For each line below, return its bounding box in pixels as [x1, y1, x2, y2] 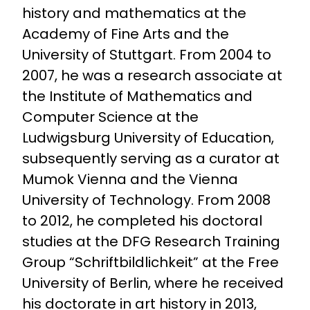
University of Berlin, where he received [22, 273, 284, 293]
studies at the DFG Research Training [22, 231, 280, 251]
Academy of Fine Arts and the [22, 24, 229, 44]
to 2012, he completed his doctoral [22, 210, 262, 230]
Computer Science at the [22, 107, 199, 127]
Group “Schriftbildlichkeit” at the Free [22, 252, 279, 272]
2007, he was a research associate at [22, 65, 282, 85]
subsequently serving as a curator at [22, 148, 280, 168]
